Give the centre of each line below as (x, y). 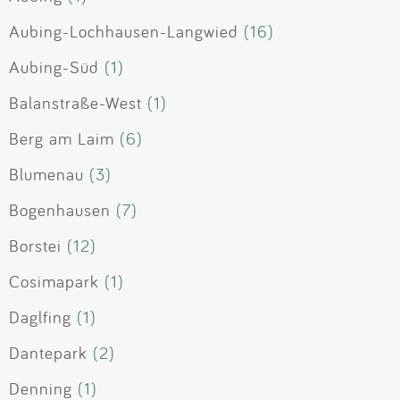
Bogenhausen (60, 210)
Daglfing (40, 317)
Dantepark (48, 353)
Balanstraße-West (75, 103)
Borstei (35, 246)
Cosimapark (54, 282)
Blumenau (46, 175)
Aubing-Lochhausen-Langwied (124, 32)
